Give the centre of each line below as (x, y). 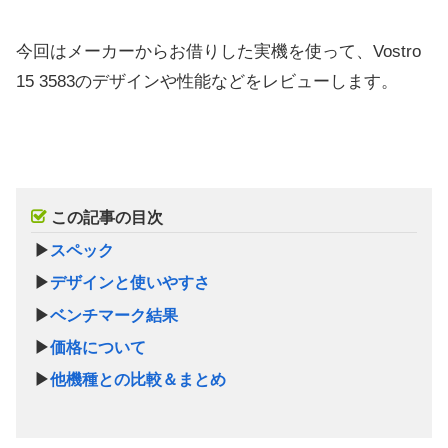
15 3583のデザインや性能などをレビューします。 (207, 81)
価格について (98, 346)
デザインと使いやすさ (130, 282)
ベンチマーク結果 (114, 314)
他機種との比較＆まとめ (138, 379)
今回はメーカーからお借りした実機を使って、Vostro (218, 51)
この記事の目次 (107, 216)
